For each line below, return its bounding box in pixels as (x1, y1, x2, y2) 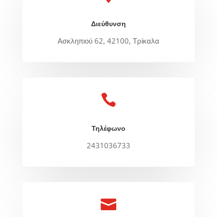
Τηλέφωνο (91, 123, 125, 133)
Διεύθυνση (91, 18, 126, 28)
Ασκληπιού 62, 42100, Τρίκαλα (57, 35, 159, 46)
